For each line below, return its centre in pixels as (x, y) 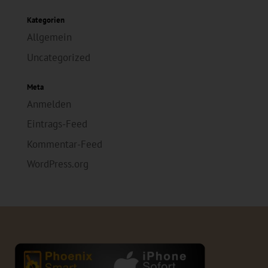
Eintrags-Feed (57, 124)
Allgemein (49, 37)
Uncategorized (58, 57)
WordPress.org (57, 164)
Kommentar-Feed (64, 144)
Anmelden (49, 104)
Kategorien (45, 20)
